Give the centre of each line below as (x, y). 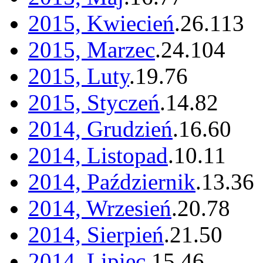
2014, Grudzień (100, 129)
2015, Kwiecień (101, 23)
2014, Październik (112, 182)
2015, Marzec (92, 50)
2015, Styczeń (94, 103)
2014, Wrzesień (100, 208)
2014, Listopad (98, 156)
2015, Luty (79, 76)
